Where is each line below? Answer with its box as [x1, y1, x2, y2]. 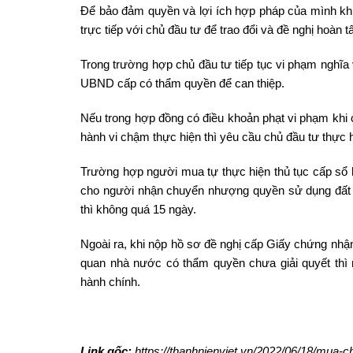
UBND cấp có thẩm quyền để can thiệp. [80, 76, 284, 90]
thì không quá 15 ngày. [80, 202, 196, 216]
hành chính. [80, 274, 140, 288]
